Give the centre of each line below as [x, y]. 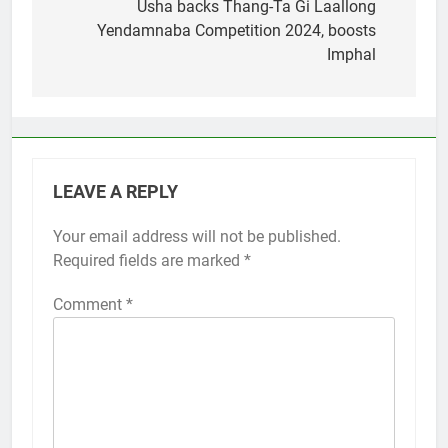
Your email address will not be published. [197, 236]
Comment [89, 304]
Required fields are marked [148, 260]
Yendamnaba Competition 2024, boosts [236, 30]
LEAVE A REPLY [115, 191]
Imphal [351, 54]
